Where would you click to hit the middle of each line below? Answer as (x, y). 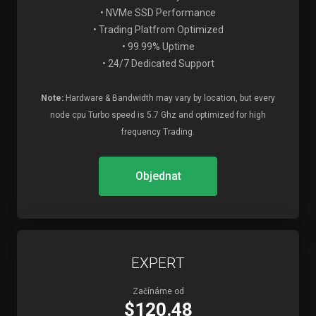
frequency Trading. (158, 132)
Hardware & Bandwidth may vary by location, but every (169, 98)
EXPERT (158, 263)
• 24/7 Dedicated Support (158, 63)
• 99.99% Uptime (158, 47)
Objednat (158, 176)
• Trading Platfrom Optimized (158, 30)
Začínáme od (158, 291)
